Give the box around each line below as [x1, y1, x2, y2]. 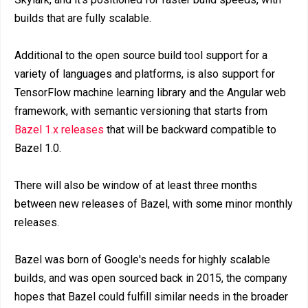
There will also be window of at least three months [14, 178, 257, 192]
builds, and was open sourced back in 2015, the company [14, 271, 287, 285]
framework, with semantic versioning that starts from [14, 104, 267, 118]
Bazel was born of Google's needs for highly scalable [14, 252, 270, 266]
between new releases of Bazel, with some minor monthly [14, 197, 293, 210]
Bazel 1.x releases [14, 122, 104, 136]
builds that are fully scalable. [14, 11, 151, 25]
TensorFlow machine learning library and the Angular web [14, 85, 286, 99]
